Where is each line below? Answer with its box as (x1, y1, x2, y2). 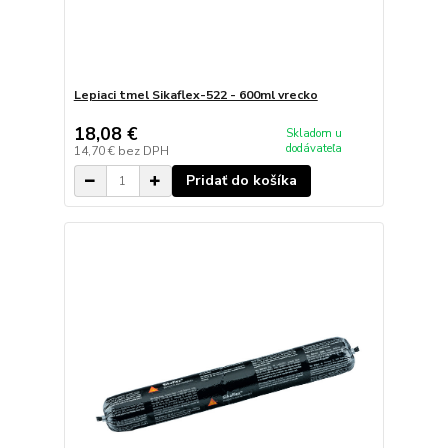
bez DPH (117, 143, 169, 160)
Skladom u (286, 126, 343, 142)
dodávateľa (286, 141, 343, 157)
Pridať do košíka (185, 171, 297, 191)
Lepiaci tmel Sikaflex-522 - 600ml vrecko (73, 86, 318, 103)
